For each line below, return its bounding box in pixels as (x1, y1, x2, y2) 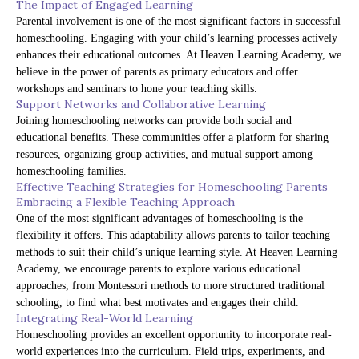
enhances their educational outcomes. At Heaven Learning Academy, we (16, 49, 341, 62)
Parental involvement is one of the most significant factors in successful (16, 15, 341, 28)
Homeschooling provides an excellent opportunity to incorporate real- (16, 329, 332, 341)
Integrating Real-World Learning (16, 311, 193, 326)
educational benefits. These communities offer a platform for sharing (16, 131, 329, 144)
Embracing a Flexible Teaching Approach (16, 195, 235, 210)
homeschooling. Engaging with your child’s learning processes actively (16, 32, 337, 45)
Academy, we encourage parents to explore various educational (16, 263, 301, 276)
